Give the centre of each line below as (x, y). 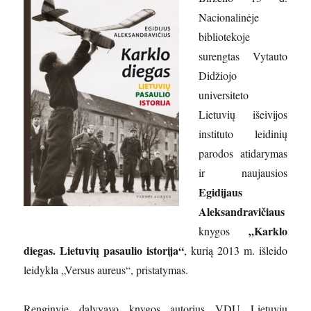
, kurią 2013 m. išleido (236, 250)
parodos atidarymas (243, 153)
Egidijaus (221, 192)
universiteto (224, 95)
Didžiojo (218, 75)
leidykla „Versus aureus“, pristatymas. (106, 270)
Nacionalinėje (229, 17)
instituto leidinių (243, 134)
